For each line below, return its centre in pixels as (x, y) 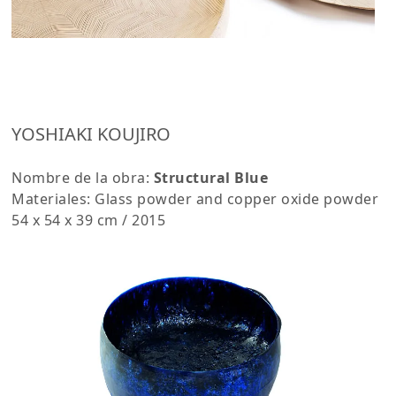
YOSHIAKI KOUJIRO (91, 133)
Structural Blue (211, 177)
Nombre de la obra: (83, 177)
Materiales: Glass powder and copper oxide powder (195, 198)
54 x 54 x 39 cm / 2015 (89, 220)
